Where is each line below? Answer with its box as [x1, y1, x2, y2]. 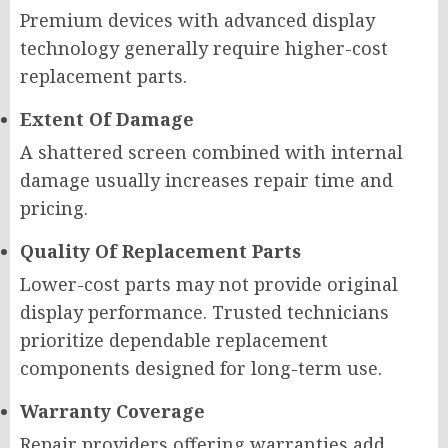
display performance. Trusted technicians [20, 299, 389, 324]
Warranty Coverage [20, 398, 205, 423]
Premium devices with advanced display [20, 7, 375, 32]
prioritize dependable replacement [20, 327, 328, 352]
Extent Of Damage [20, 106, 194, 131]
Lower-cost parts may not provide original [20, 271, 398, 296]
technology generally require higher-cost [20, 35, 388, 60]
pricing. [20, 195, 88, 220]
